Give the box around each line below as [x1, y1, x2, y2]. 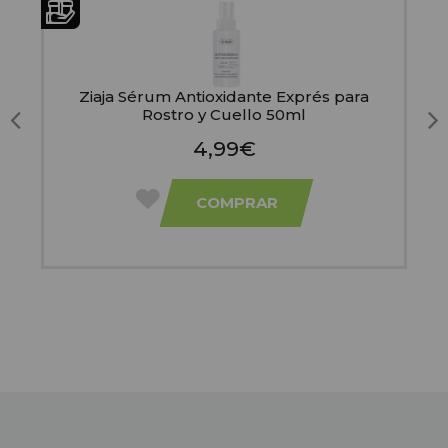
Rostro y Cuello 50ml [142, 105, 306, 125]
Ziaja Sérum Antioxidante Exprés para [79, 87, 369, 107]
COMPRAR [195, 193, 278, 213]
